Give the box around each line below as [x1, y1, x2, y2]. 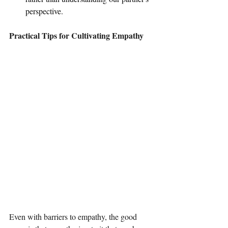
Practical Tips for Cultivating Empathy [9, 30, 144, 42]
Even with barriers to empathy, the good [9, 211, 139, 222]
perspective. [25, 6, 63, 17]
